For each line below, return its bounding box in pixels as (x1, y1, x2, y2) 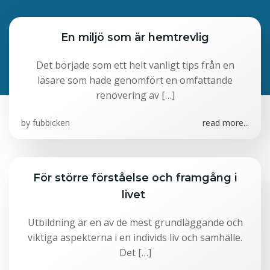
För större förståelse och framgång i (33, 171, 237, 184)
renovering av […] (95, 89, 175, 102)
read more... (202, 117, 249, 128)
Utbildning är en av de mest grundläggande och (27, 216, 243, 229)
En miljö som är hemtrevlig (61, 31, 209, 43)
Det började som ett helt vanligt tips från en (36, 58, 234, 72)
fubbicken (33, 117, 70, 128)
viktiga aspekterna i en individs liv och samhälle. (28, 231, 242, 244)
